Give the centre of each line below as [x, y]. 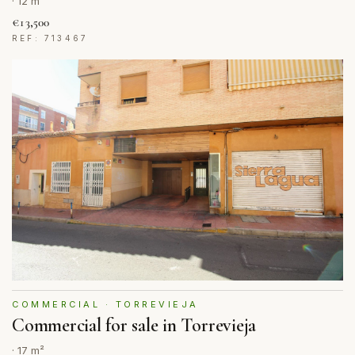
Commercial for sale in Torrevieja [134, 326]
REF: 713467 [50, 38]
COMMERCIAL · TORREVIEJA [105, 305]
